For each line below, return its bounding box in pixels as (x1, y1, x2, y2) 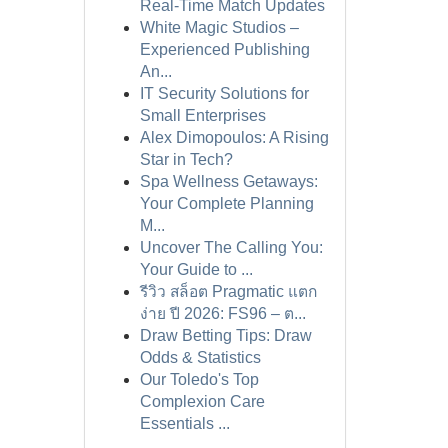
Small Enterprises (139, 107, 266, 124)
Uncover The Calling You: (139, 239, 323, 256)
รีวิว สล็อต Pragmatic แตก (139, 283, 317, 300)
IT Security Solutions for (139, 85, 309, 102)
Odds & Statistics (139, 349, 261, 366)
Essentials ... (139, 415, 230, 432)
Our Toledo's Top (139, 371, 259, 388)
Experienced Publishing (139, 41, 310, 58)
